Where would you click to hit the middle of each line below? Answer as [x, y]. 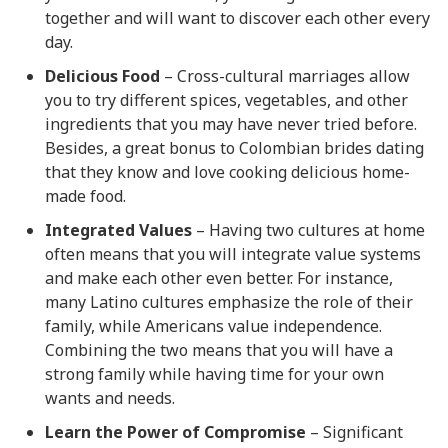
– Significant [354, 432]
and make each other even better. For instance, [219, 278]
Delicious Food [102, 76]
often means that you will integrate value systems [233, 254]
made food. [85, 196]
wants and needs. [110, 398]
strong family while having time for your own [214, 374]
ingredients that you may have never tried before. [231, 124]
